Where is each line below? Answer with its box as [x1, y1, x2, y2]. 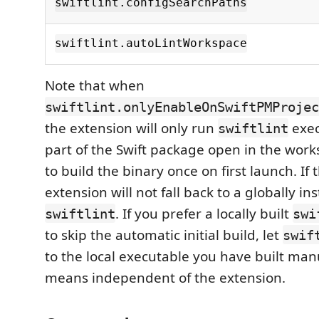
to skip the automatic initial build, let [45, 225, 283, 244]
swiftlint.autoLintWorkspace [55, 36, 247, 51]
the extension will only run [45, 118, 218, 137]
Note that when [45, 75, 145, 95]
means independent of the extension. [45, 268, 286, 287]
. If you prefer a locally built [115, 204, 293, 223]
